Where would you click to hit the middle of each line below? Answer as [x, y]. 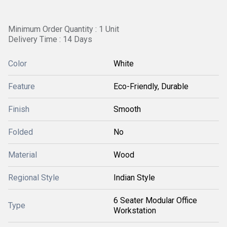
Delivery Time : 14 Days [50, 39]
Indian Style [134, 178]
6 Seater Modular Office [155, 200]
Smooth [127, 109]
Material [23, 155]
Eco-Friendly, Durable [151, 86]
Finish [19, 109]
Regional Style [34, 178]
